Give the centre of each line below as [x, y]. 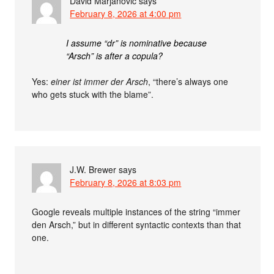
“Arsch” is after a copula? [115, 55]
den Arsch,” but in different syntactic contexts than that [137, 224]
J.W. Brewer [93, 169]
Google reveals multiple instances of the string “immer [136, 211]
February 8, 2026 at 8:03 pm [126, 182]
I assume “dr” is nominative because [137, 43]
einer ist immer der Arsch [100, 81]
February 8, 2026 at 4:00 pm [126, 13]
